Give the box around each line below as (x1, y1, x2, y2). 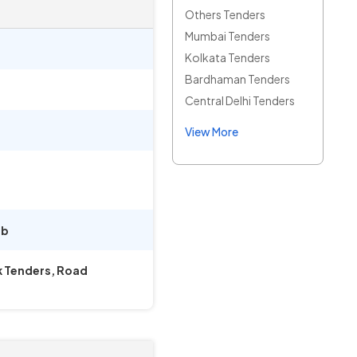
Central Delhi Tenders (185, 93, 295, 108)
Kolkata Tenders (185, 50, 270, 65)
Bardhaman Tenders (185, 72, 290, 86)
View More (185, 124, 238, 139)
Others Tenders (185, 7, 265, 22)
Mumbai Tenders (185, 29, 270, 43)
